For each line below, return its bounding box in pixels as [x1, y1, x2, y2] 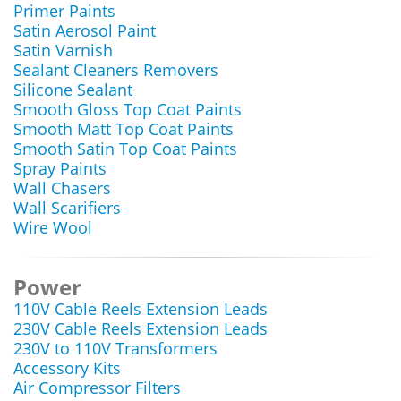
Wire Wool [13, 217, 92, 238]
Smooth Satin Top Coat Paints [13, 138, 237, 159]
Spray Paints [13, 158, 107, 179]
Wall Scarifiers [13, 197, 121, 218]
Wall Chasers [13, 177, 111, 199]
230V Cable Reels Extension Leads [13, 318, 268, 339]
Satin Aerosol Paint [13, 20, 156, 41]
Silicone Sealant [13, 79, 132, 100]
